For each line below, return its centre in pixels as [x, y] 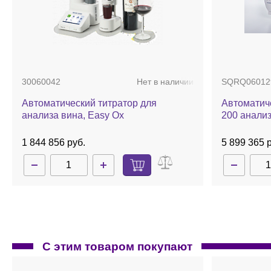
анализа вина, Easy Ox [73, 115]
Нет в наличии [165, 82]
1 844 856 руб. [54, 142]
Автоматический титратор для [89, 103]
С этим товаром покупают [117, 247]
